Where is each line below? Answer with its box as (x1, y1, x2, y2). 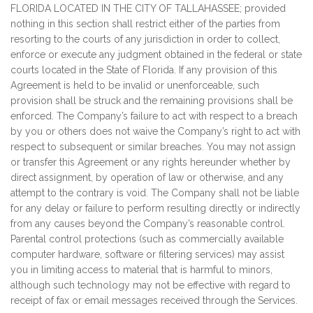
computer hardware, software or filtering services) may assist (10, 249, 284, 260)
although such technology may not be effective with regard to (10, 279, 291, 291)
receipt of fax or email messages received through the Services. (10, 295, 298, 306)
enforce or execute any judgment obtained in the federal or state (10, 49, 302, 60)
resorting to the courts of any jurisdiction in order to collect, (10, 34, 280, 45)
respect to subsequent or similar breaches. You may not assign (10, 141, 296, 152)
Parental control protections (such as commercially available (10, 233, 284, 245)
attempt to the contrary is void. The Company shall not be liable (10, 187, 299, 198)
